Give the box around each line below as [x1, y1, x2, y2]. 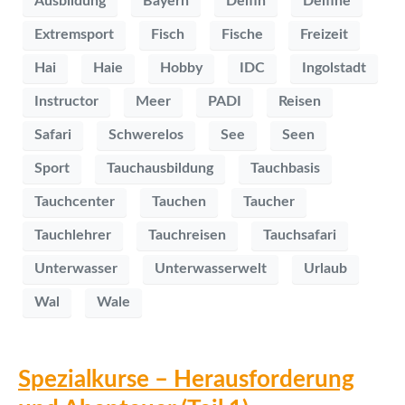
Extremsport [34, 27, 114, 42]
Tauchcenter [34, 194, 115, 210]
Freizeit [300, 27, 348, 42]
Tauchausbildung [107, 161, 213, 176]
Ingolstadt [302, 61, 366, 76]
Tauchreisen [148, 228, 226, 243]
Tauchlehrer [34, 228, 111, 243]
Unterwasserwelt [155, 261, 267, 277]
